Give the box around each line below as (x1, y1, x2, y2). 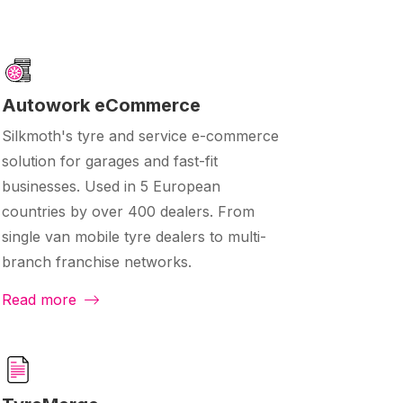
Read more (2, 291, 81, 309)
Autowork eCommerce (2, 94, 201, 117)
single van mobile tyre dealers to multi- (2, 228, 266, 246)
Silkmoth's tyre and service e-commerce (2, 127, 279, 146)
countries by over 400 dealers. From (2, 202, 255, 221)
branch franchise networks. (2, 253, 192, 272)
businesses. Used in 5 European (2, 177, 220, 196)
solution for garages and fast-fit (2, 152, 218, 171)
